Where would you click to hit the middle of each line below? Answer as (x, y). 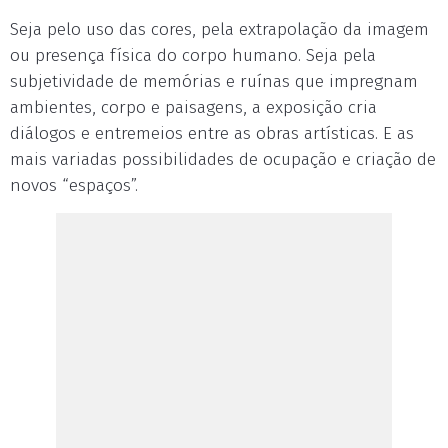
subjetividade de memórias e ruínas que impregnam (214, 81)
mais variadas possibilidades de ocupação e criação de (223, 159)
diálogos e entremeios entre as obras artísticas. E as (212, 133)
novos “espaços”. (74, 185)
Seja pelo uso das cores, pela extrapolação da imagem (219, 29)
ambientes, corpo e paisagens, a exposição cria (193, 107)
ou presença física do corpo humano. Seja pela (193, 55)
